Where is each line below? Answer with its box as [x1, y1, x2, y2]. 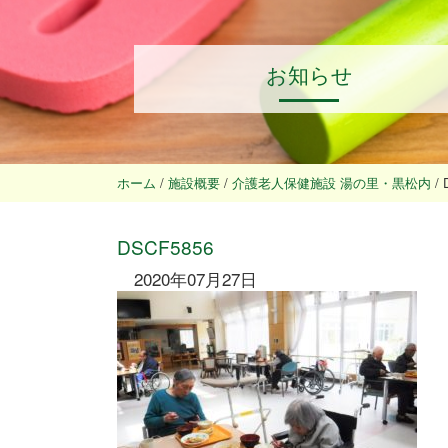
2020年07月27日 [134, 266, 257, 292]
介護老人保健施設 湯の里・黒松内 [232, 173, 431, 193]
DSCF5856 [117, 232, 214, 260]
